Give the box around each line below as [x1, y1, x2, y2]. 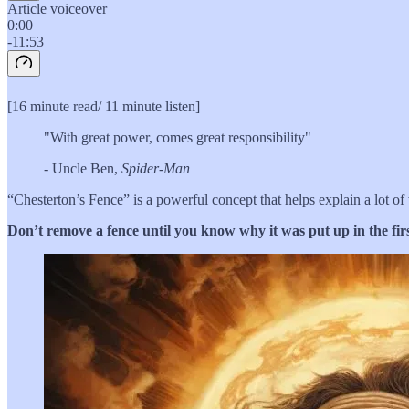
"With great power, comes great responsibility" [44, 129, 311, 145]
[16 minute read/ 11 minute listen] [7, 98, 200, 114]
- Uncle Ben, [44, 160, 121, 176]
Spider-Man [121, 160, 190, 176]
